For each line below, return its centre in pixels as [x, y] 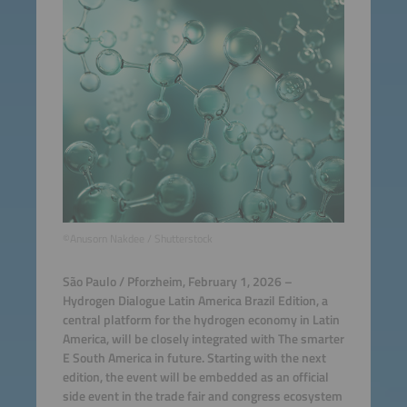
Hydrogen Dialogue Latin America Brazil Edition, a [195, 301]
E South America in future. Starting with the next [194, 358]
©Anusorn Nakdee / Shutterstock [137, 239]
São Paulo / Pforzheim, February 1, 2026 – [177, 282]
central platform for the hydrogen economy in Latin [201, 320]
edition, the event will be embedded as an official [195, 377]
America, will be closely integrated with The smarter [203, 339]
